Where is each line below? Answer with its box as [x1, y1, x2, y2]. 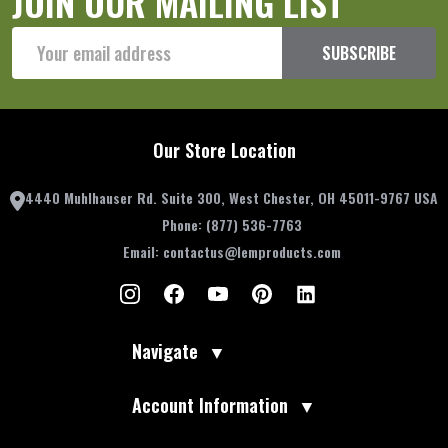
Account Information [132, 392, 288, 419]
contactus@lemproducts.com [162, 241, 341, 263]
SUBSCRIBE [322, 41, 396, 66]
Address [12, 51, 67, 76]
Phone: [161, 214, 206, 236]
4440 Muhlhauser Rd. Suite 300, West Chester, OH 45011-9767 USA [25, 187, 438, 209]
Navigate [132, 338, 198, 365]
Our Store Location [152, 137, 296, 164]
